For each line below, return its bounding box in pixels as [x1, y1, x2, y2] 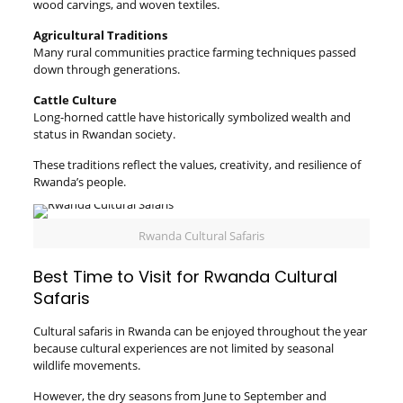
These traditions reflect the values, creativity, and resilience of [32, 157, 361, 173]
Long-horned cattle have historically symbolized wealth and [32, 109, 351, 125]
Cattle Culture [32, 92, 117, 108]
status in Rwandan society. [32, 126, 175, 142]
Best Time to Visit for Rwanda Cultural [32, 265, 337, 288]
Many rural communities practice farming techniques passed [32, 44, 356, 60]
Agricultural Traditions [32, 27, 167, 43]
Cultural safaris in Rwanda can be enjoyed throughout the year [32, 323, 367, 339]
